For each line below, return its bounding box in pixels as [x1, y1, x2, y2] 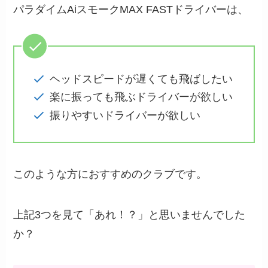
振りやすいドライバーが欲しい [49, 109, 200, 121]
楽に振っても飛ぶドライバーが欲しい [49, 91, 233, 103]
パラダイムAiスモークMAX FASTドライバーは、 [13, 3, 249, 16]
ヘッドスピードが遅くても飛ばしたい [49, 72, 233, 85]
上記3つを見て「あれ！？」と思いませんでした [13, 208, 246, 221]
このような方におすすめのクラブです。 [13, 167, 208, 180]
